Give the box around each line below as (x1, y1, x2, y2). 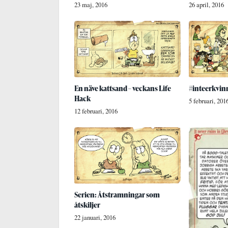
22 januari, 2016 (74, 213, 116, 222)
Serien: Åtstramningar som (74, 190, 160, 200)
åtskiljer (74, 200, 100, 210)
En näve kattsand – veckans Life (74, 83, 171, 93)
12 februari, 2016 (74, 106, 118, 116)
